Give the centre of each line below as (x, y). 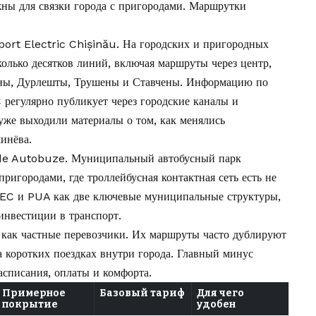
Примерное (34, 293)
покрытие (30, 305)
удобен (216, 305)
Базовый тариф (142, 293)
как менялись (193, 121)
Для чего (220, 293)
